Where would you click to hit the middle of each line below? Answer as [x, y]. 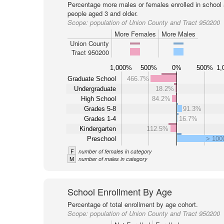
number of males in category [113, 159]
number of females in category [115, 151]
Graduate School [91, 78]
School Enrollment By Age [119, 191]
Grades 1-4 [100, 118]
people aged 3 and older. [102, 13]
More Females [135, 34]
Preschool [101, 138]
